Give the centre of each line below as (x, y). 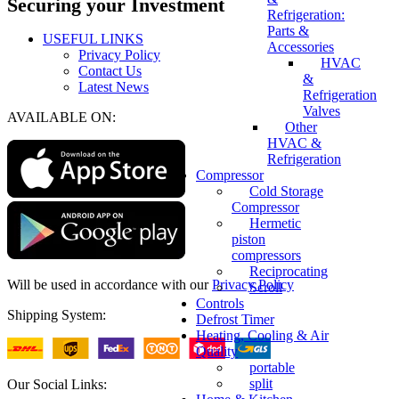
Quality (217, 351)
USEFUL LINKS (93, 38)
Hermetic (275, 223)
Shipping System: (57, 314)
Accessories (301, 47)
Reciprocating (289, 271)
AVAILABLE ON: (61, 117)
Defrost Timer (235, 319)
